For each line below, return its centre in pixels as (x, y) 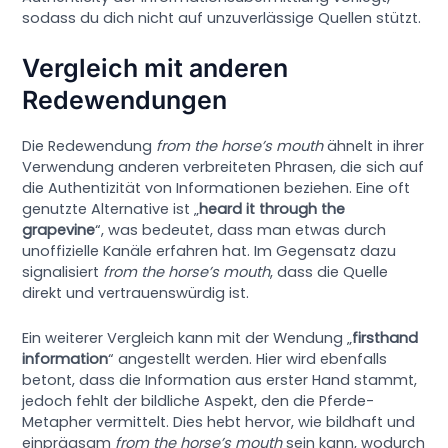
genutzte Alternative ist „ (111, 209)
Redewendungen (125, 100)
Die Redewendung (89, 146)
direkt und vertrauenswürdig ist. (136, 293)
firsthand (385, 337)
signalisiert (63, 272)
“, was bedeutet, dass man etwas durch (241, 230)
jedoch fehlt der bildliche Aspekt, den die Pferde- (198, 400)
